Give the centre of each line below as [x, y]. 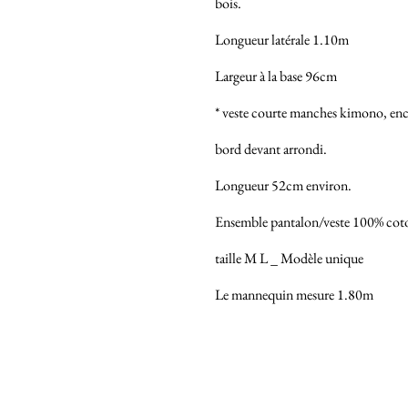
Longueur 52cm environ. [283, 185]
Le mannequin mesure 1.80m [294, 294]
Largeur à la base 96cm [276, 76]
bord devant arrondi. [271, 148]
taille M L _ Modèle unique [289, 258]
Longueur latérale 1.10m [282, 39]
